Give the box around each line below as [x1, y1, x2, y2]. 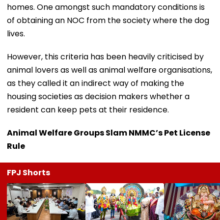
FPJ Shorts [7, 166, 50, 178]
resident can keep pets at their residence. [7, 104, 169, 115]
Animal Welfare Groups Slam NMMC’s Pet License [7, 127, 210, 138]
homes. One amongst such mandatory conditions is [7, 1, 205, 13]
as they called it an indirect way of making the [7, 77, 184, 89]
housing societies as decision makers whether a [7, 90, 190, 102]
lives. [7, 27, 25, 39]
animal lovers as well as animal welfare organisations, [7, 64, 212, 76]
